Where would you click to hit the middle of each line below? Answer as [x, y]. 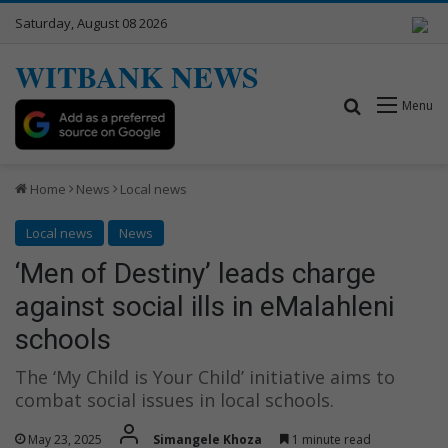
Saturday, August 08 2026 [91, 23]
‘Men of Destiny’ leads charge [195, 273]
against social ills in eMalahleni [204, 306]
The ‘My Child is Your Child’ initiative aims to [205, 376]
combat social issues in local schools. [174, 399]
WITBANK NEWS [137, 76]
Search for [401, 104]
